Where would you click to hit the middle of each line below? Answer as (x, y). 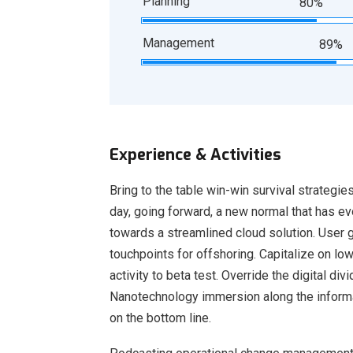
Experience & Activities (195, 155)
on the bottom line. (160, 318)
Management (178, 43)
